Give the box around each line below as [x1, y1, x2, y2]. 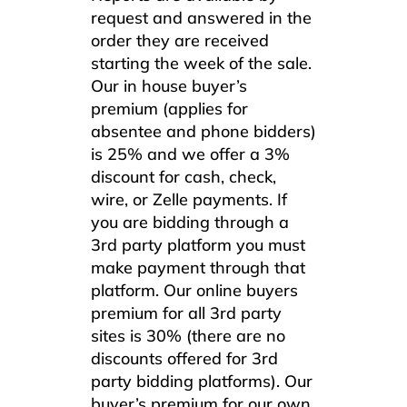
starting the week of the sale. [91, 52, 312, 74]
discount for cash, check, [91, 165, 276, 187]
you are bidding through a [91, 211, 289, 233]
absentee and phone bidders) [91, 120, 316, 142]
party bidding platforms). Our [91, 370, 313, 392]
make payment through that [91, 256, 305, 278]
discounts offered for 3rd [91, 347, 278, 369]
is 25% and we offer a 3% [91, 143, 290, 164]
